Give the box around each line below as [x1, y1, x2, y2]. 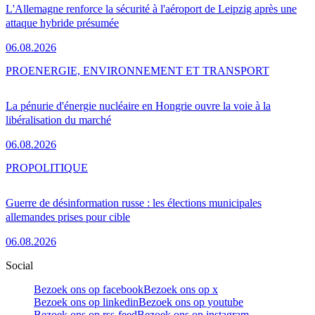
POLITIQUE [28, 162, 88, 174]
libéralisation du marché [6, 114, 111, 127]
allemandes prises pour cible [6, 211, 130, 224]
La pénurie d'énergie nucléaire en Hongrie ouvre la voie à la [6, 100, 271, 112]
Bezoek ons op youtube [139, 296, 243, 309]
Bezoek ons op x [143, 283, 218, 296]
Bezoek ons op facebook [34, 283, 143, 296]
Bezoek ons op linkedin [34, 296, 139, 309]
